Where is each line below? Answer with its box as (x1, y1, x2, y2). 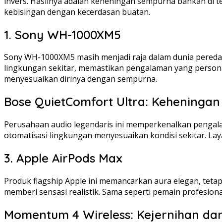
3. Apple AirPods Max (4, 151, 122, 166)
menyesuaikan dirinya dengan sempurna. (4, 73, 157, 85)
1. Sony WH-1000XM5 (4, 27, 121, 42)
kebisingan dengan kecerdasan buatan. (4, 6, 150, 17)
